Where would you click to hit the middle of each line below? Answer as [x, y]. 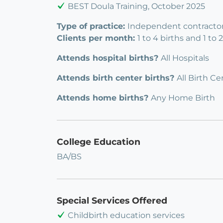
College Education [99, 142]
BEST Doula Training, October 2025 [136, 6]
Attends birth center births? [117, 78]
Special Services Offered [112, 201]
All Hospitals [185, 58]
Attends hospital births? [109, 58]
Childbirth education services [126, 216]
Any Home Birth [183, 98]
